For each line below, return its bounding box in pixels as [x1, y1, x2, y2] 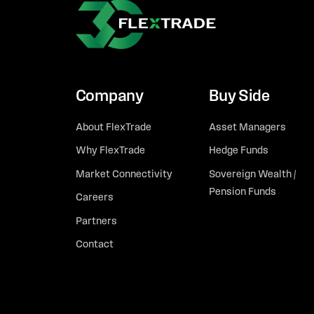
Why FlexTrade [75, 146, 145, 157]
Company [75, 88, 144, 105]
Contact [75, 240, 114, 251]
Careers [75, 193, 114, 204]
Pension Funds [209, 186, 277, 198]
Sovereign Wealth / [209, 169, 296, 180]
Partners [75, 216, 117, 227]
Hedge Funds [209, 146, 269, 157]
